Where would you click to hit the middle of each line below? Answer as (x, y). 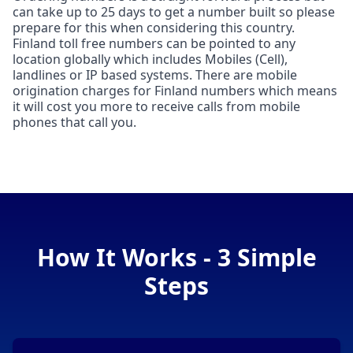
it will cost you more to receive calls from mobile (156, 107)
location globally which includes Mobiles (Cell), (150, 59)
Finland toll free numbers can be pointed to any (154, 44)
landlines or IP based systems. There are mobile (155, 75)
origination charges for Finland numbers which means (175, 91)
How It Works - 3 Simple (176, 258)
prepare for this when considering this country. (154, 28)
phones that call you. (74, 123)
